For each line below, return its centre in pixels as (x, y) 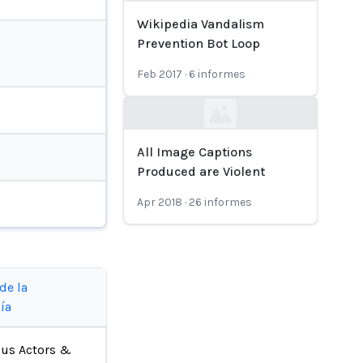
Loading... (177, 122)
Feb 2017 (160, 74)
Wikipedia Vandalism (201, 24)
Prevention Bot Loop (199, 43)
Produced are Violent (201, 171)
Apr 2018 (160, 202)
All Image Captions (194, 152)
